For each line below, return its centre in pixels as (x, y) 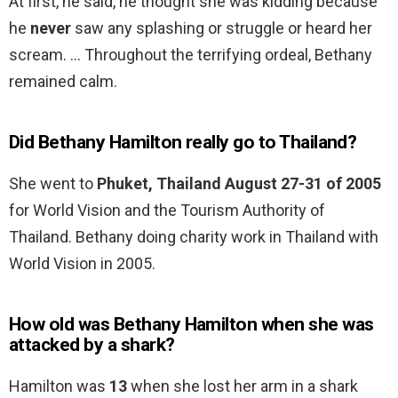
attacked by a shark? (92, 345)
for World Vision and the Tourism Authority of (167, 211)
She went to (53, 184)
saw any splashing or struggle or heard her (222, 28)
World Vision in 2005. (82, 264)
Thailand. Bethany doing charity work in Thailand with (194, 237)
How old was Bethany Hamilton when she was (191, 325)
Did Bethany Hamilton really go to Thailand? (183, 143)
